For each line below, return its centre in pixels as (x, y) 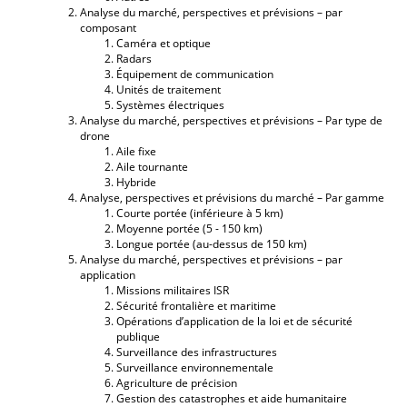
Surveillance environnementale (195, 367)
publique (138, 336)
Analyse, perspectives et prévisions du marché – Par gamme (232, 197)
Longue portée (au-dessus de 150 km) (212, 243)
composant (108, 27)
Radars (134, 58)
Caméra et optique (164, 43)
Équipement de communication (195, 74)
